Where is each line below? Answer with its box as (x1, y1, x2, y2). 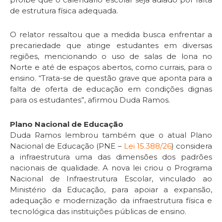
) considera (171, 141, 213, 151)
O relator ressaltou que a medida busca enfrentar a (10, 30, 212, 40)
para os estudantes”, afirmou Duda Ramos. (10, 95, 170, 105)
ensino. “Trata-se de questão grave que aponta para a (10, 73, 212, 83)
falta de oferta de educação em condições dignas (10, 84, 212, 94)
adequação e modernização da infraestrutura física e (10, 195, 212, 205)
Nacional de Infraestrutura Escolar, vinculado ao (10, 173, 212, 183)
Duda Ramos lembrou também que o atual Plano (10, 130, 212, 140)
